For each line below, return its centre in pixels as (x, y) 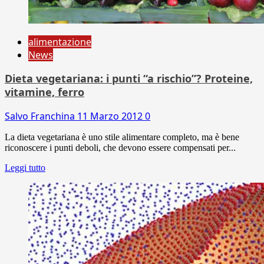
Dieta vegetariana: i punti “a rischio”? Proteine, (129, 78)
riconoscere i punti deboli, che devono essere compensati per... (120, 147)
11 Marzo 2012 (111, 116)
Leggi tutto (25, 167)
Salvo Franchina (41, 116)
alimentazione (60, 42)
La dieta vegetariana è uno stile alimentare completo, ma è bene (122, 137)
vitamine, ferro (44, 92)
